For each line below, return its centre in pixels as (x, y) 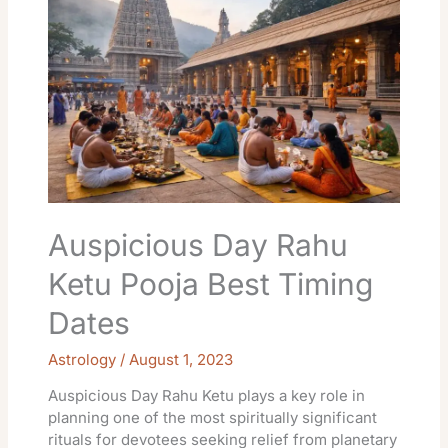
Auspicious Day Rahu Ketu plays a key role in (207, 395)
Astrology (82, 359)
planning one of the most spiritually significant (213, 417)
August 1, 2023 (181, 359)
